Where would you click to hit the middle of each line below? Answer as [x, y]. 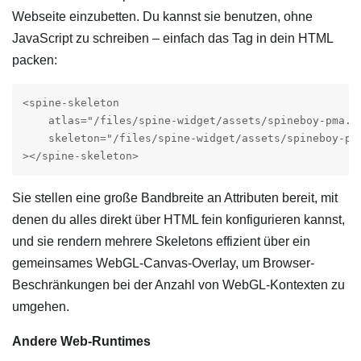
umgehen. [41, 307]
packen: [35, 60]
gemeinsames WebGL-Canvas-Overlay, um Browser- [163, 263]
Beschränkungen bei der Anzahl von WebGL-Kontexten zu [178, 285]
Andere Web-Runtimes [81, 342]
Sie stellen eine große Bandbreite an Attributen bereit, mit [175, 198]
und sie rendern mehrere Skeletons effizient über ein [161, 242]
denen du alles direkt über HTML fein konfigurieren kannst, [178, 220]
